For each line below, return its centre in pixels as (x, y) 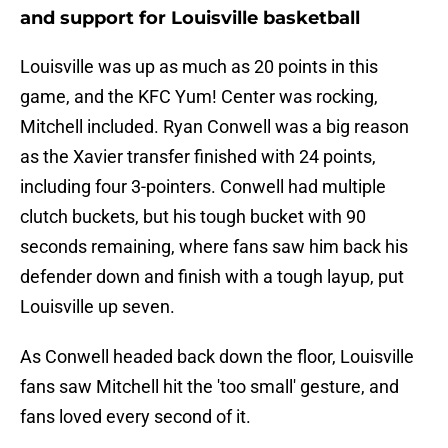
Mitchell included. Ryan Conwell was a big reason (214, 127)
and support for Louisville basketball (190, 18)
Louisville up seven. (97, 307)
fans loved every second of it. (135, 417)
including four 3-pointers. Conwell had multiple (203, 187)
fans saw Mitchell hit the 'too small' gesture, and (209, 387)
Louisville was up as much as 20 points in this (199, 67)
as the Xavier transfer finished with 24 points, (198, 157)
